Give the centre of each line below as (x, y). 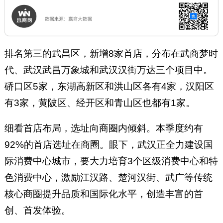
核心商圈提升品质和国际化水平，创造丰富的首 (104, 194)
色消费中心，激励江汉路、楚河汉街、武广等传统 (108, 177)
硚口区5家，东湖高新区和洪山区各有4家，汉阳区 (109, 86)
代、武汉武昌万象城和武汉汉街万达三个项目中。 (108, 70)
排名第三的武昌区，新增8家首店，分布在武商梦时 (111, 54)
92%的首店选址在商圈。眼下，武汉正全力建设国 (109, 144)
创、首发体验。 (37, 210)
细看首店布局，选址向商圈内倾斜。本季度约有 (104, 128)
